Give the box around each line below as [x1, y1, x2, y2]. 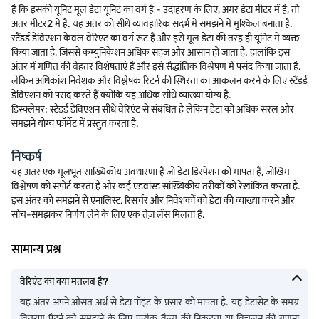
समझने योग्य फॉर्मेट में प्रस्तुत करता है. [11, 117, 139, 130]
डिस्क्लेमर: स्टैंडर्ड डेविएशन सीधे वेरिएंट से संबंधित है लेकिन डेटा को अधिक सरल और [11, 103, 294, 115]
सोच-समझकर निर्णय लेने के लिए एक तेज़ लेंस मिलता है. [11, 209, 205, 221]
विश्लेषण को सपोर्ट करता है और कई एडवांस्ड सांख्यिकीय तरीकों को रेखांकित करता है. [11, 180, 300, 192]
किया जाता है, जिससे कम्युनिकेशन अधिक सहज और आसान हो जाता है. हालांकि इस [11, 46, 290, 58]
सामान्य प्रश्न [11, 241, 61, 257]
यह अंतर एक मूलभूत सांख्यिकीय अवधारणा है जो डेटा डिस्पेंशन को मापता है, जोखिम [11, 166, 290, 178]
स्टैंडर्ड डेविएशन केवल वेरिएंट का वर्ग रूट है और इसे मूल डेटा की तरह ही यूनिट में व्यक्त [11, 32, 299, 44]
